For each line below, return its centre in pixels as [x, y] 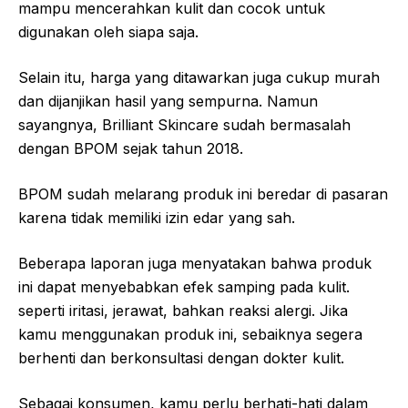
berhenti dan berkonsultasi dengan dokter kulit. [181, 358]
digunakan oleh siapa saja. [108, 32]
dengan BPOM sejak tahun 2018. [131, 149]
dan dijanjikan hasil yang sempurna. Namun [168, 102]
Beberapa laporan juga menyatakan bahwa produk [195, 264]
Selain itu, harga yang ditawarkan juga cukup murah [199, 78]
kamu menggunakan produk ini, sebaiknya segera [190, 335]
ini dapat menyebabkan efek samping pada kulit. [184, 287]
